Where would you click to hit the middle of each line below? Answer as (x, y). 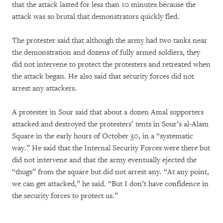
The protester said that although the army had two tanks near (110, 40)
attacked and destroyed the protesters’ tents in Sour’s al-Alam (110, 124)
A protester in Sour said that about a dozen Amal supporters (108, 112)
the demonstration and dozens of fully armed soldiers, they (106, 52)
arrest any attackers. (44, 88)
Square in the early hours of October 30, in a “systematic (103, 136)
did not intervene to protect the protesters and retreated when (111, 64)
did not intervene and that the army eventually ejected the (104, 160)
